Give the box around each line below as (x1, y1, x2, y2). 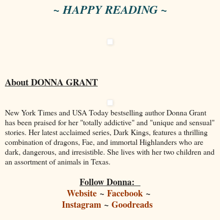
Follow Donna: (80, 175, 137, 188)
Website (67, 186, 97, 199)
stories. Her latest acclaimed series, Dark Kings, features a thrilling (5, 126, 208, 137)
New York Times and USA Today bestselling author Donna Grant (5, 107, 206, 117)
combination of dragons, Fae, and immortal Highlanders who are (5, 136, 203, 147)
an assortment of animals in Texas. (5, 156, 110, 166)
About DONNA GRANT (5, 75, 98, 88)
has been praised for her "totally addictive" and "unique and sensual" (5, 116, 215, 127)
